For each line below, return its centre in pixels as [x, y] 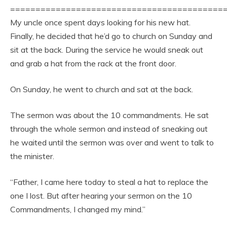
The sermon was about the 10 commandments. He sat [109, 115]
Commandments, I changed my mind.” [78, 209]
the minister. [32, 156]
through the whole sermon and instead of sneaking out [109, 128]
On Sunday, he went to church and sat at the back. [102, 89]
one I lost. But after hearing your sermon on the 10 [101, 195]
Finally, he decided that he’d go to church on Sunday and [111, 36]
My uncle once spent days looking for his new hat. [100, 22]
